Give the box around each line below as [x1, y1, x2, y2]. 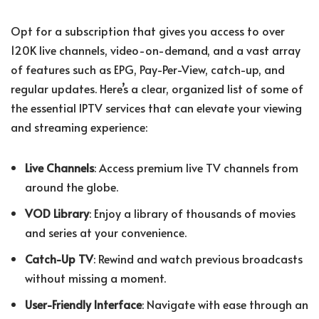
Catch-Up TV [25, 251, 93, 267]
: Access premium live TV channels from [94, 159, 298, 176]
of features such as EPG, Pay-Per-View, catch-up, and [11, 61, 285, 78]
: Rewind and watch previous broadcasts [93, 251, 303, 267]
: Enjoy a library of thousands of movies [89, 205, 296, 221]
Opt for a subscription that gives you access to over [11, 23, 285, 39]
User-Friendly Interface [25, 296, 142, 313]
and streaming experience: [11, 119, 147, 135]
